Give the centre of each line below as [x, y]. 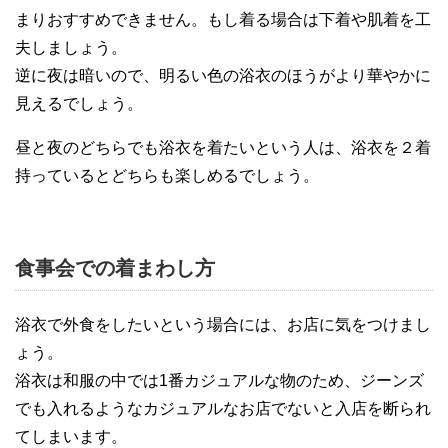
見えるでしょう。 [79, 104]
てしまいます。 [71, 437]
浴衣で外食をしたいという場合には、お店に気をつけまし [223, 325]
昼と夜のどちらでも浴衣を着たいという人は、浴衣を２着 [223, 148]
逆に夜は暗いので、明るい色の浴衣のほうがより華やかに [223, 76]
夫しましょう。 [71, 48]
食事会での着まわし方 [115, 268]
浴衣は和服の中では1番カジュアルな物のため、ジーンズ [219, 381]
